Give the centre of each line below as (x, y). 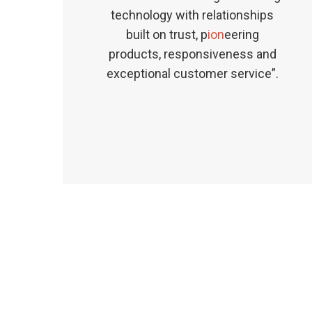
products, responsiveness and (192, 54)
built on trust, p (166, 34)
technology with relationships (193, 15)
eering (241, 34)
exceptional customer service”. (192, 73)
